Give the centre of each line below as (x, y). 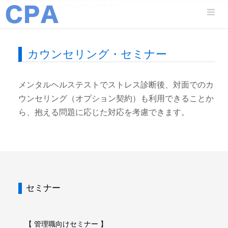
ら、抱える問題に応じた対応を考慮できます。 (104, 112)
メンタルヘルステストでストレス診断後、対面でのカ (116, 85)
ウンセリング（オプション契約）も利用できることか (116, 98)
